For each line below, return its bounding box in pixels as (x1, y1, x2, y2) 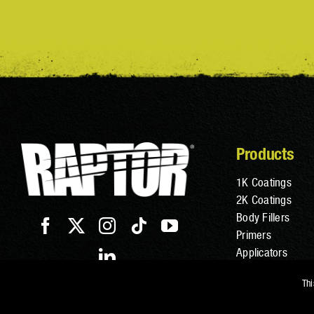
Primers (236, 228, 271, 243)
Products (236, 144, 294, 164)
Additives (236, 263, 278, 278)
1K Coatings (236, 175, 292, 190)
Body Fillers (236, 210, 290, 225)
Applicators (236, 245, 287, 260)
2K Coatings (236, 193, 292, 207)
